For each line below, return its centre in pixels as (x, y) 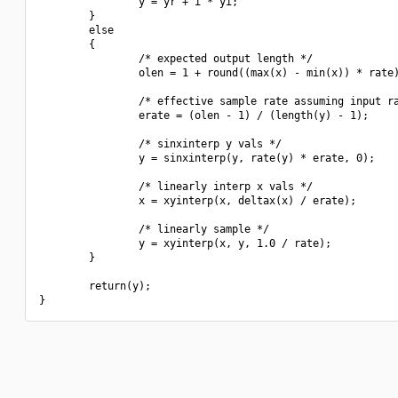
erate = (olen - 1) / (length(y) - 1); (204, 115)
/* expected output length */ (176, 59)
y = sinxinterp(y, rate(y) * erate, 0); (207, 158)
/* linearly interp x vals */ (176, 187)
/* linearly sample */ (154, 229)
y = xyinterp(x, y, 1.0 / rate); (185, 243)
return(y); (95, 286)
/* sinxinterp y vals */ (160, 144)
